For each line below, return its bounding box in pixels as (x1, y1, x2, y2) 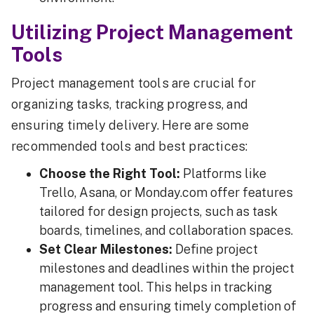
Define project (172, 242, 258, 257)
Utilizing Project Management (11, 20, 293, 43)
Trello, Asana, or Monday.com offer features (39, 185, 293, 200)
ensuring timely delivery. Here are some (11, 118, 249, 132)
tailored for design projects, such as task (39, 204, 278, 219)
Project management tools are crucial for (11, 76, 257, 90)
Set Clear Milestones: (39, 242, 172, 257)
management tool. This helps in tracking (39, 280, 272, 294)
